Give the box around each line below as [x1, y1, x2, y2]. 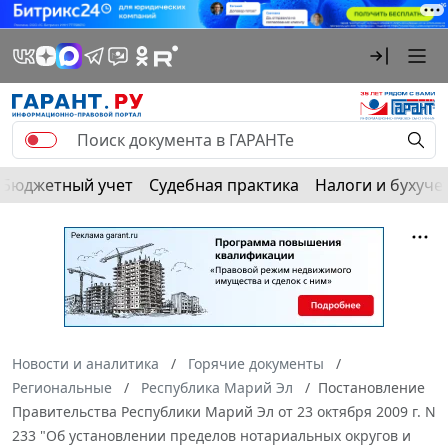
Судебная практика [149, 173, 299, 196]
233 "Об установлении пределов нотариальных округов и [12, 425, 411, 445]
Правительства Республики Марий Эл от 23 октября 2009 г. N [12, 401, 436, 421]
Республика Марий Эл [141, 377, 293, 397]
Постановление [318, 377, 425, 397]
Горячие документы [188, 353, 324, 373]
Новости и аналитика [12, 353, 159, 373]
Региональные [12, 377, 112, 397]
